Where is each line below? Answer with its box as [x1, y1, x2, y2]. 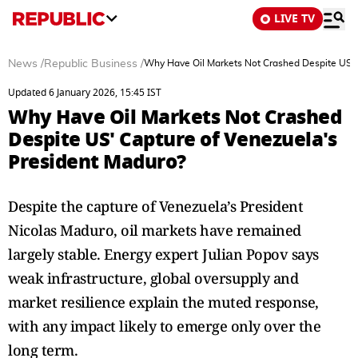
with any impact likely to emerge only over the [8, 316, 320, 336]
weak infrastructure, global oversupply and [8, 268, 298, 288]
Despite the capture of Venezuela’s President [8, 197, 303, 216]
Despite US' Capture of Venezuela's [8, 125, 336, 154]
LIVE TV [274, 10, 315, 27]
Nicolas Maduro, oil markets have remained [8, 221, 301, 240]
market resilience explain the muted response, [8, 292, 319, 312]
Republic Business [44, 58, 137, 70]
